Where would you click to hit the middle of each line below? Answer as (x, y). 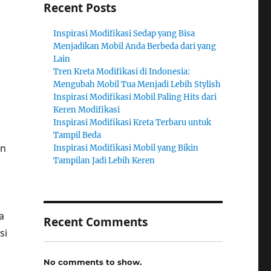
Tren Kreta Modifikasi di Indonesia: (122, 72)
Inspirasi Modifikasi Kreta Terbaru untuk (132, 122)
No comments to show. (92, 262)
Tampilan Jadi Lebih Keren (104, 161)
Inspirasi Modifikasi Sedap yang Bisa (124, 34)
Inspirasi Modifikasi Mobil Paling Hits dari (135, 97)
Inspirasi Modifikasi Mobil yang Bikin (126, 148)
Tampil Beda (77, 135)
